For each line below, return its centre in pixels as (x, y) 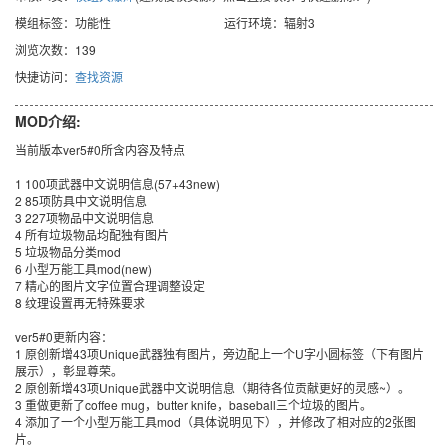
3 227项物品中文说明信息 (84, 217)
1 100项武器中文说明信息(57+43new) (117, 183)
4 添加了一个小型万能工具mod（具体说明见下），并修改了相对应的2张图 (215, 421)
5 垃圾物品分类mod (68, 251)
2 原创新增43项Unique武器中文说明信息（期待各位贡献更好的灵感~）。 (212, 387)
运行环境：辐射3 (269, 22)
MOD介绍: (48, 121)
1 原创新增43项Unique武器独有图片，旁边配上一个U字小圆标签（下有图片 (219, 353)
